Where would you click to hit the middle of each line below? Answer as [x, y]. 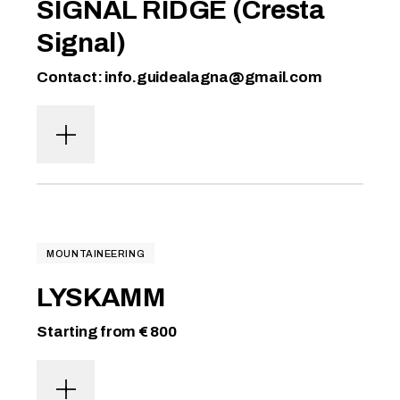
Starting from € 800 [107, 332]
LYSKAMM [101, 297]
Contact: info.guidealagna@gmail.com [179, 77]
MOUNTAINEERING [96, 253]
